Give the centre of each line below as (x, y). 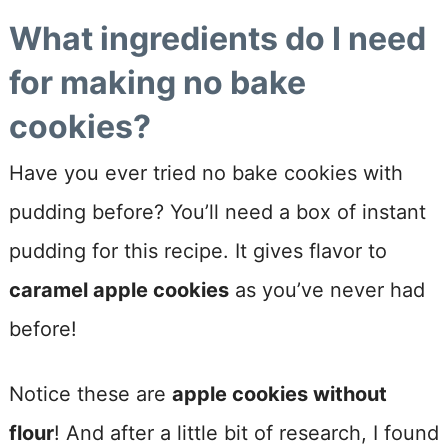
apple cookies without (279, 393)
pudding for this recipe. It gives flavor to (197, 250)
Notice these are (90, 393)
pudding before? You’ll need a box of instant (217, 211)
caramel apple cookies (118, 289)
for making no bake (157, 82)
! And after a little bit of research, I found (246, 432)
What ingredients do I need (217, 38)
